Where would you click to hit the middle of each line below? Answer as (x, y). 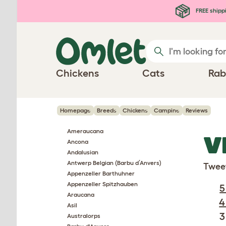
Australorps (84, 216)
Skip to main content (58, 9)
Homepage (75, 110)
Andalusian (83, 152)
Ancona (78, 142)
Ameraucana (85, 131)
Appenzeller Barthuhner (101, 173)
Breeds (107, 110)
